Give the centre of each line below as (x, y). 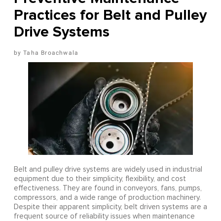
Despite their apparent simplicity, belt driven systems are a (110, 207)
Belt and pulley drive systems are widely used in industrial (108, 170)
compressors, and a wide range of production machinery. (107, 198)
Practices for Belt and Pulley (110, 15)
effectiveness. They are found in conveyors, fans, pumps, (108, 188)
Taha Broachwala (51, 53)
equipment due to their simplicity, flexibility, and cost (100, 179)
